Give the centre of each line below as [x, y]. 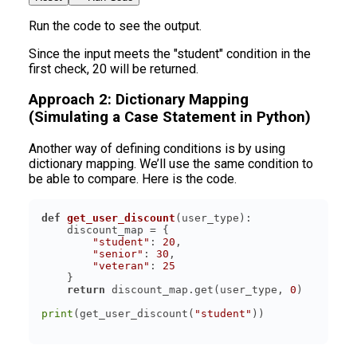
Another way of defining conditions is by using [157, 148]
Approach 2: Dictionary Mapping [139, 100]
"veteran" [121, 265]
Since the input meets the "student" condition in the [170, 53]
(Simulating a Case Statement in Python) [170, 118]
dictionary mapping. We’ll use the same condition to [171, 163]
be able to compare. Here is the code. [133, 178]
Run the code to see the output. [115, 25]
